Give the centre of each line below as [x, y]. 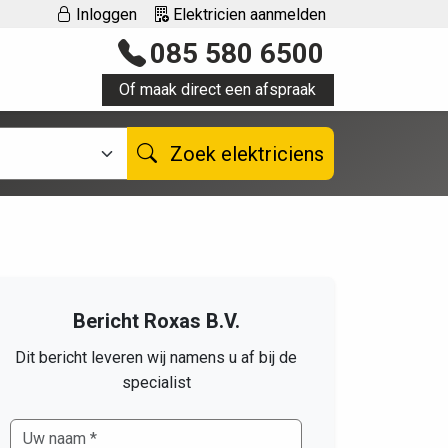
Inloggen [104, 14]
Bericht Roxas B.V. [156, 321]
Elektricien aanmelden [247, 14]
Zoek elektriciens [272, 153]
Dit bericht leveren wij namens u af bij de [156, 358]
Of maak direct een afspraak [218, 89]
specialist [156, 383]
